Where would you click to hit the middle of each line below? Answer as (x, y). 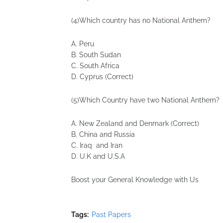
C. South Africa (95, 66)
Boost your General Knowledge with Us (135, 180)
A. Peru (83, 44)
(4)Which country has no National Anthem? (141, 20)
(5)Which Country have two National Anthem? (145, 100)
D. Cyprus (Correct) (102, 77)
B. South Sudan (96, 55)
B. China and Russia (103, 134)
